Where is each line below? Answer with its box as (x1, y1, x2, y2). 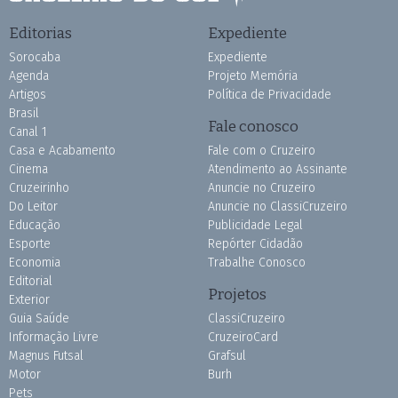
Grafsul (208, 348, 246, 364)
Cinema (9, 162, 48, 178)
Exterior (9, 292, 50, 308)
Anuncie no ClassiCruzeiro (208, 199, 347, 215)
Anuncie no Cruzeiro (208, 180, 315, 196)
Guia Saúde (9, 311, 69, 327)
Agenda (9, 68, 49, 84)
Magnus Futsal (9, 348, 84, 364)
